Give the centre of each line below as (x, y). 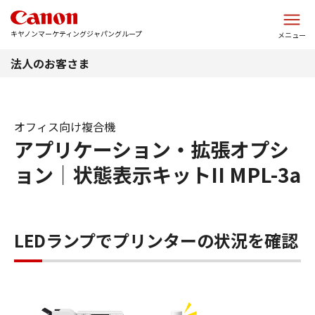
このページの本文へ (157, 10)
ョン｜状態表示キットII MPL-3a (157, 174)
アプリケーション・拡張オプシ (152, 149)
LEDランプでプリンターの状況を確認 (156, 240)
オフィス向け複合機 (65, 127)
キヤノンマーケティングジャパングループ (76, 33)
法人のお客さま (50, 63)
